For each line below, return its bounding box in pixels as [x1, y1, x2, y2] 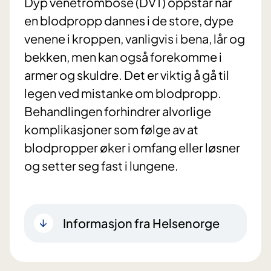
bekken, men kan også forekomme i [24, 49, 222, 65]
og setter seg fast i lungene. [24, 158, 178, 174]
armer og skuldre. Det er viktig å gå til [24, 67, 229, 83]
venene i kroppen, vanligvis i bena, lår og [24, 31, 245, 47]
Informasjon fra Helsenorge [63, 215, 220, 231]
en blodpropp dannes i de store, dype [24, 13, 233, 28]
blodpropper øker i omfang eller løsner [24, 140, 240, 155]
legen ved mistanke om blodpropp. [24, 85, 221, 101]
